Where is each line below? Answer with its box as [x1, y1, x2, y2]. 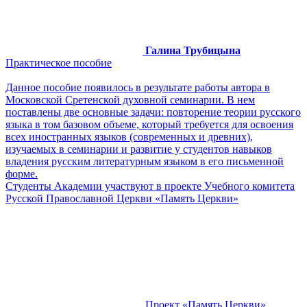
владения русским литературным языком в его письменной [5, 155, 284, 167]
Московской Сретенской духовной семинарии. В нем [5, 93, 255, 106]
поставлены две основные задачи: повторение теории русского [5, 106, 301, 118]
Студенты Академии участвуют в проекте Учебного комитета [5, 180, 295, 192]
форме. [5, 167, 38, 180]
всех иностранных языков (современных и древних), [5, 130, 253, 143]
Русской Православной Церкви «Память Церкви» [5, 192, 238, 204]
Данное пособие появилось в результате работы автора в [5, 81, 270, 93]
